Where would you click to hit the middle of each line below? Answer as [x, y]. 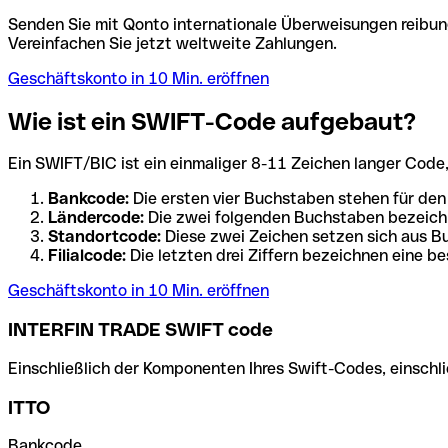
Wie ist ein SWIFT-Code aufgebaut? [212, 121]
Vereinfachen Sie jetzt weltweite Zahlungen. [172, 43]
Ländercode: [96, 218]
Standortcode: [104, 237]
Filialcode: [87, 256]
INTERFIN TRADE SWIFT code [140, 330]
